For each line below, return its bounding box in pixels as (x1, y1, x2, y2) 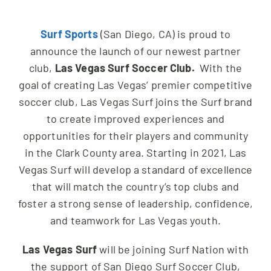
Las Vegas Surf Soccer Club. (54, 60, 197, 74)
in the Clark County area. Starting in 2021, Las (24, 145, 247, 159)
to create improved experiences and (47, 111, 224, 125)
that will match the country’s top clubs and (31, 179, 240, 193)
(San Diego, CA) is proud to (100, 27, 230, 41)
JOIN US (116, 42, 155, 56)
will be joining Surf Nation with (99, 242, 249, 256)
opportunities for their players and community (22, 128, 249, 142)
